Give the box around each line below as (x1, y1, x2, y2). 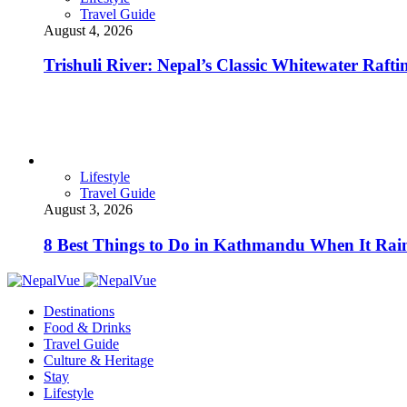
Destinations (44, 303, 114, 319)
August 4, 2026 (44, 22, 133, 38)
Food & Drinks (44, 319, 131, 335)
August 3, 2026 (44, 202, 133, 218)
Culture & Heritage (44, 352, 154, 368)
